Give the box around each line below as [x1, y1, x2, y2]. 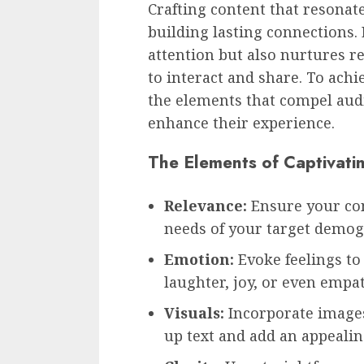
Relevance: [164, 195, 247, 215]
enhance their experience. [148, 112, 335, 132]
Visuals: [164, 302, 224, 323]
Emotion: [164, 249, 234, 269]
